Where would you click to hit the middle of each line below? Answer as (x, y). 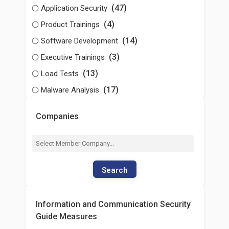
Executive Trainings (74, 57)
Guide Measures (66, 216)
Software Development (80, 41)
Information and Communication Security (113, 204)
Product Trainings (71, 25)
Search (114, 170)
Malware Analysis (71, 90)
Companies (57, 116)
